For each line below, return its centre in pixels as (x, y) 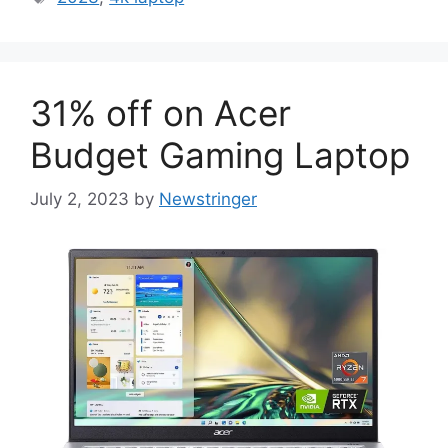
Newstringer (208, 199)
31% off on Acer (160, 112)
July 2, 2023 (79, 199)
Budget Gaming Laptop (220, 154)
